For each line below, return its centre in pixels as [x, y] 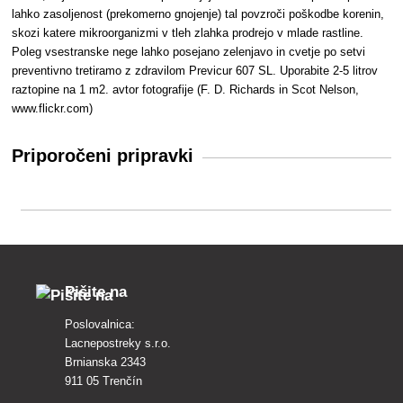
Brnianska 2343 [105, 362]
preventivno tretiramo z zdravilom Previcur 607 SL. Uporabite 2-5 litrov [195, 71]
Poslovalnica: [100, 324]
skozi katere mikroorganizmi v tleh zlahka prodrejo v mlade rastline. [188, 33]
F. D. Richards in [246, 90]
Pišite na [96, 291]
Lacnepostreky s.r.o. [118, 343]
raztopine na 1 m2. [63, 90]
